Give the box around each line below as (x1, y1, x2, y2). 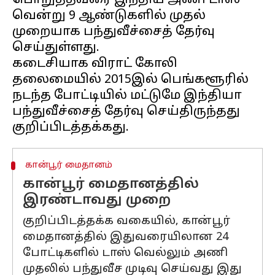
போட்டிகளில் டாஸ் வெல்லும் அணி (23, 246, 228, 260)
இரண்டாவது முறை (23, 192, 171, 209)
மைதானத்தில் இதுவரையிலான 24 (23, 230, 228, 244)
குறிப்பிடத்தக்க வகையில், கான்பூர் (23, 214, 230, 228)
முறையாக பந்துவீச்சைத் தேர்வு (12, 25, 215, 39)
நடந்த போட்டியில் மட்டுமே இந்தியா (12, 88, 242, 103)
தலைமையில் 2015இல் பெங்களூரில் (12, 72, 249, 87)
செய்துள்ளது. (12, 41, 99, 55)
